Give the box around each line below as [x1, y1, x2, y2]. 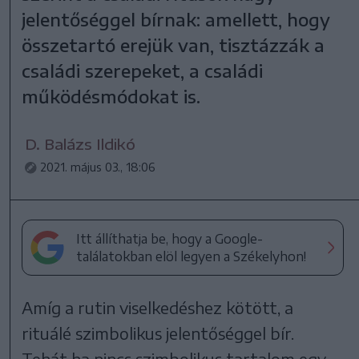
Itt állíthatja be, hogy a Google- [76, 230, 264, 247]
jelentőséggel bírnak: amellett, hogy [22, 7, 331, 30]
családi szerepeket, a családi [22, 58, 264, 82]
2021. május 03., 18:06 [40, 159, 155, 174]
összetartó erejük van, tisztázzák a [22, 33, 325, 56]
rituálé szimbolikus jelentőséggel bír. [22, 322, 295, 343]
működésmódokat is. [22, 84, 201, 107]
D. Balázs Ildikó [25, 134, 136, 153]
